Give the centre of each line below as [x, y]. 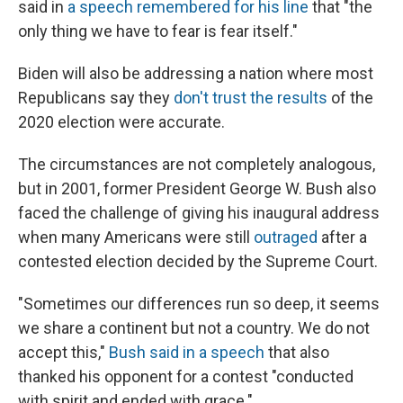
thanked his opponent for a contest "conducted [186, 377]
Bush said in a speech [187, 353]
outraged [286, 237]
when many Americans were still [136, 237]
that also [297, 353]
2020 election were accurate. [121, 122]
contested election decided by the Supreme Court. [198, 262]
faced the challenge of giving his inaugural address [199, 213]
